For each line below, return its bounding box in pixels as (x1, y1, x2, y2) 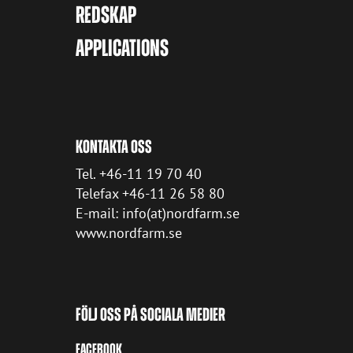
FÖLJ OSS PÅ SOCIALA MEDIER (76, 304, 226, 325)
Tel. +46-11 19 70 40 (76, 165, 203, 184)
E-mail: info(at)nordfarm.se (76, 204, 240, 223)
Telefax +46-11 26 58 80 (76, 184, 225, 203)
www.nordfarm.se (76, 224, 183, 243)
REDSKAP (76, 2, 137, 28)
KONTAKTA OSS (76, 136, 153, 157)
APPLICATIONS (76, 35, 169, 61)
